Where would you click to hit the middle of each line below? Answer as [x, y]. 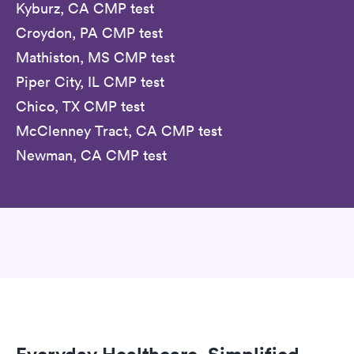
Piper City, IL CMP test [90, 81]
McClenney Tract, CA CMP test [119, 130]
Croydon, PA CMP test [89, 32]
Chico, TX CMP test [80, 106]
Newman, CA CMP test [91, 155]
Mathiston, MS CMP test [95, 57]
